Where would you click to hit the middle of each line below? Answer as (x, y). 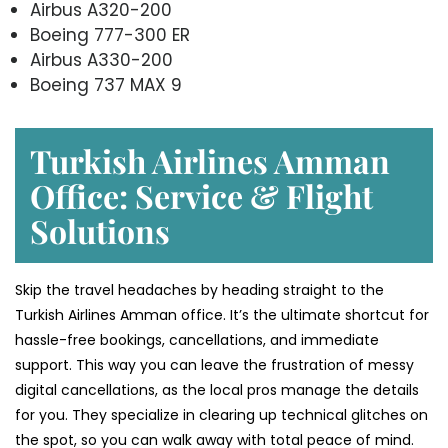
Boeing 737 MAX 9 (106, 85)
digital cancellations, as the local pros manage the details (217, 390)
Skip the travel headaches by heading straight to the (199, 290)
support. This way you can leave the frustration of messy (214, 365)
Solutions (100, 231)
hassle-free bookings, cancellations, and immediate (197, 340)
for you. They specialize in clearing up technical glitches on (221, 415)
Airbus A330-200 (101, 60)
